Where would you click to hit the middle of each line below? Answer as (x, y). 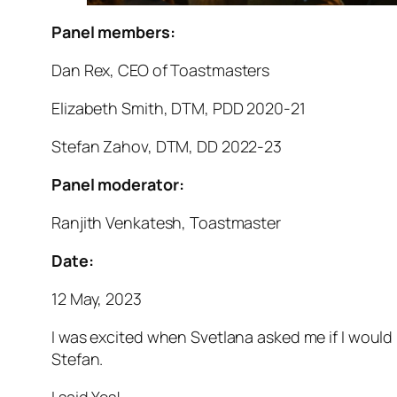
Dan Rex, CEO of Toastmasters (161, 70)
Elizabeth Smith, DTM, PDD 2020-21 (179, 108)
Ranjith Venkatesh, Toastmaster (166, 222)
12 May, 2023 (97, 298)
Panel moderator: (118, 184)
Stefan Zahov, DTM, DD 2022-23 (167, 146)
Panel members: (113, 31)
